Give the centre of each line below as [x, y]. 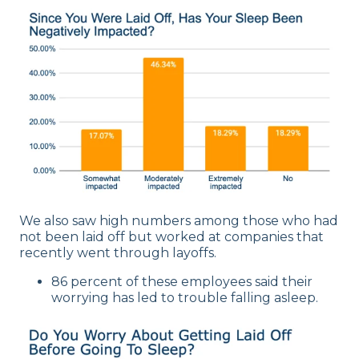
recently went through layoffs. [118, 253]
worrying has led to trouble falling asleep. [185, 298]
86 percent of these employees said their [182, 282]
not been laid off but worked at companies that [171, 237]
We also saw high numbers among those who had [179, 221]
